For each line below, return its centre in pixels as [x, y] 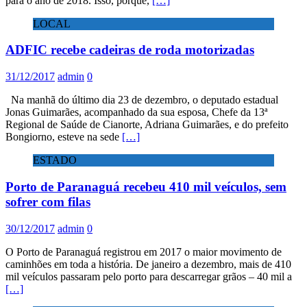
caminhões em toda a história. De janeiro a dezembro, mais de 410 [148, 264]
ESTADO [55, 160]
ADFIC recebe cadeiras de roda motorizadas [130, 50]
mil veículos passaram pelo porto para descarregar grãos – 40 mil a [149, 276]
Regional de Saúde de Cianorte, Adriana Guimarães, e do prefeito [147, 125]
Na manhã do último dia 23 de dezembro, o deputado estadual [142, 100]
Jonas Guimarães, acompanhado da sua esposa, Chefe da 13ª [136, 112]
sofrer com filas [48, 201]
